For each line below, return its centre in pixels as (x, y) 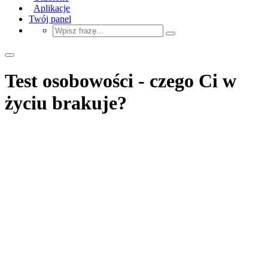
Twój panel (50, 19)
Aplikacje (52, 8)
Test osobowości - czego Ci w (121, 81)
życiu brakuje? (66, 103)
